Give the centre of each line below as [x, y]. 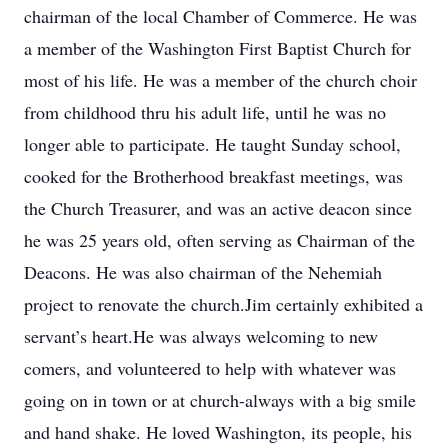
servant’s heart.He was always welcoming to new [201, 336]
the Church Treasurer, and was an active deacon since [218, 208]
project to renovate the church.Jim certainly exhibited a [223, 304]
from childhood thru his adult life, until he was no [205, 112]
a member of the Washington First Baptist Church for [217, 48]
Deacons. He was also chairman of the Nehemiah [203, 272]
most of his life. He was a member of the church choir [220, 80]
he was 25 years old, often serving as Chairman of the [219, 240]
